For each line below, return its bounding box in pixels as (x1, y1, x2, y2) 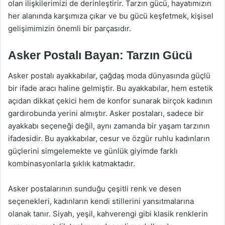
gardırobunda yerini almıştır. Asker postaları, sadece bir (8, 108, 204, 118)
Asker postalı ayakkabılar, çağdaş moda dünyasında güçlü (8, 70, 210, 80)
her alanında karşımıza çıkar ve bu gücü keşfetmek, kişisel (8, 11, 213, 21)
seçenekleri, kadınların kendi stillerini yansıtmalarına (8, 196, 194, 206)
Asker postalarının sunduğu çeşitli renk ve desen (8, 183, 181, 193)
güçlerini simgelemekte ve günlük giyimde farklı (8, 146, 178, 156)
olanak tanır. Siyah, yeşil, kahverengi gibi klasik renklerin (8, 208, 208, 218)
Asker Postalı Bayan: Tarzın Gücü (8, 49, 192, 62)
